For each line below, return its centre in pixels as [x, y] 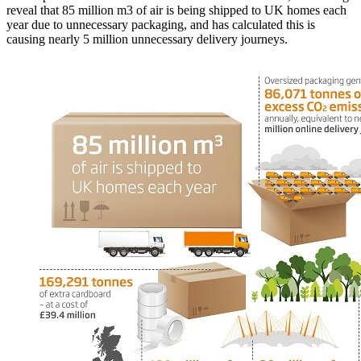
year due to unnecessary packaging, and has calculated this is [161, 24]
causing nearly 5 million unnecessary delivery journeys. [147, 39]
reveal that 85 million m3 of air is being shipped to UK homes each [176, 10]
